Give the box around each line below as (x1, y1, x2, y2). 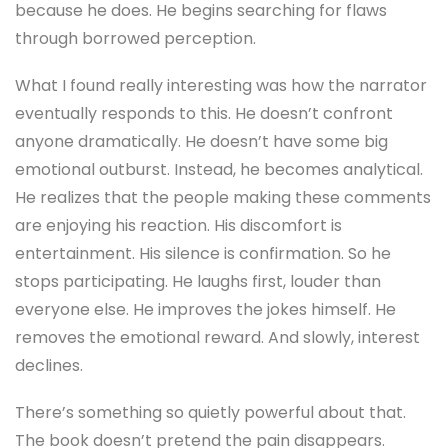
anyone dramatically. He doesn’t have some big (15, 129, 388, 153)
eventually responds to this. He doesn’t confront (15, 101, 393, 125)
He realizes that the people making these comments (15, 185, 431, 209)
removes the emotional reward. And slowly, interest (15, 325, 420, 349)
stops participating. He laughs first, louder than (15, 269, 381, 293)
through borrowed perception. (15, 26, 256, 50)
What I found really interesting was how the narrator (15, 73, 427, 97)
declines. (15, 353, 83, 377)
